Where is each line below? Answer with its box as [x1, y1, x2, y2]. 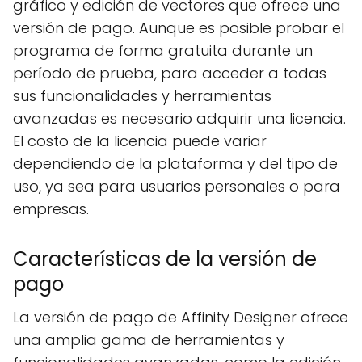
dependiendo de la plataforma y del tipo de [13, 154, 338, 174]
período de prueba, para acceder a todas [13, 63, 326, 83]
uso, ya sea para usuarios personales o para [13, 176, 340, 196]
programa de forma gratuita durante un [13, 40, 313, 61]
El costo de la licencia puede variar [13, 131, 267, 151]
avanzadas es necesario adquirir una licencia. [13, 108, 346, 128]
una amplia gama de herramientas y [13, 330, 284, 350]
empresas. [13, 199, 89, 219]
